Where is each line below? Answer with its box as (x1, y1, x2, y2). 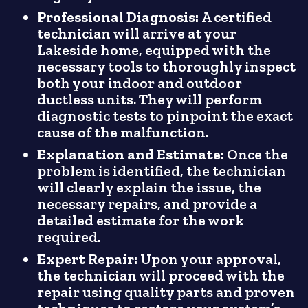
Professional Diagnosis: (37, 8, 202, 26)
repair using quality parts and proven (37, 283, 296, 301)
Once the (224, 145, 289, 164)
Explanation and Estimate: (37, 145, 225, 164)
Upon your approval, (140, 250, 282, 268)
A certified (201, 8, 272, 26)
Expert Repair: (37, 250, 141, 268)
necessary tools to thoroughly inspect (37, 57, 296, 76)
